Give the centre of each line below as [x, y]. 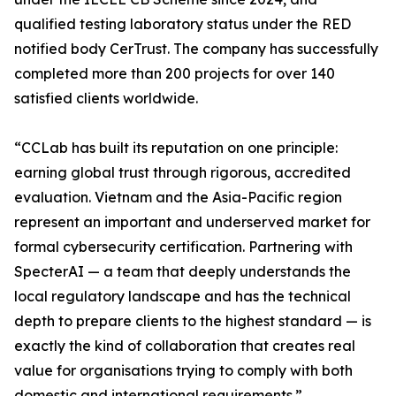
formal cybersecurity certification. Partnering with [183, 247]
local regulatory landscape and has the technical [183, 297]
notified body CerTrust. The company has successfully [196, 49]
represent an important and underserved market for [192, 222]
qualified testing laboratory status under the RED [183, 24]
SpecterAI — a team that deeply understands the [183, 272]
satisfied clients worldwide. [106, 99]
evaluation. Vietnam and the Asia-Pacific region [178, 198]
